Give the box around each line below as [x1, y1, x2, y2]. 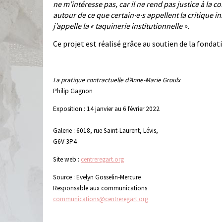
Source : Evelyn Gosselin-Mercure [53, 173, 141, 182]
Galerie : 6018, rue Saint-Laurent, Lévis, [53, 126, 158, 135]
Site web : [53, 155, 81, 164]
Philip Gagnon [53, 87, 93, 96]
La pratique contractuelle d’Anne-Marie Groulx [53, 76, 180, 85]
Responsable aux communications [53, 184, 147, 193]
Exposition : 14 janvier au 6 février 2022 [53, 105, 160, 113]
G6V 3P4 [53, 137, 77, 146]
